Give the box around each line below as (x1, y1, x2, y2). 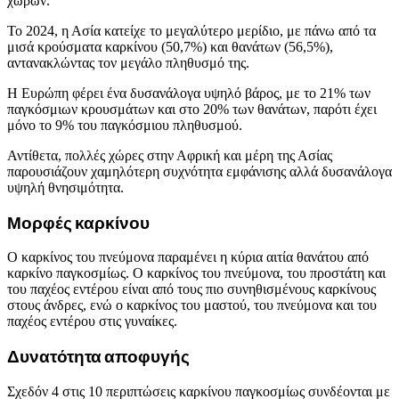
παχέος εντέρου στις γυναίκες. (7, 313, 177, 330)
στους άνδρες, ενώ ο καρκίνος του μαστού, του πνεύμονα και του (7, 297, 377, 313)
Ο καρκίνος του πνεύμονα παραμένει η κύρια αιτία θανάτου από (7, 249, 369, 265)
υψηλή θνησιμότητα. (7, 179, 124, 195)
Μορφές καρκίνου (7, 212, 150, 233)
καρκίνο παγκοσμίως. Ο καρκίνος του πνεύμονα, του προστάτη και (7, 265, 386, 281)
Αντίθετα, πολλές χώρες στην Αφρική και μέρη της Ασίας (7, 147, 332, 163)
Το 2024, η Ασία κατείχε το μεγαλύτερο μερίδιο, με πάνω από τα (7, 22, 376, 38)
